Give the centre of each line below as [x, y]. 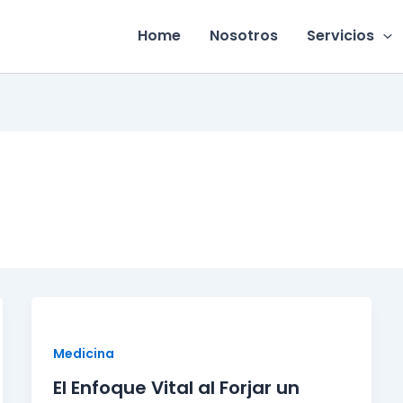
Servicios [341, 36]
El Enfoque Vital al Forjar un [176, 388]
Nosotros [244, 36]
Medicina [83, 353]
